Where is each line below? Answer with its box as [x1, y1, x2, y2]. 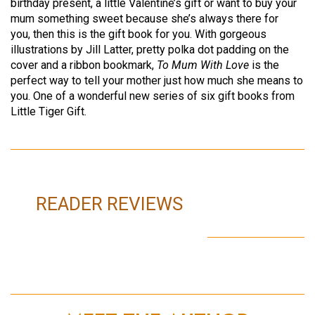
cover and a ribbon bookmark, [11, 58, 157, 72]
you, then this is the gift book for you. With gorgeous [11, 27, 266, 41]
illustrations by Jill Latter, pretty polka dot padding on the [11, 43, 289, 57]
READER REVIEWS [35, 193, 183, 214]
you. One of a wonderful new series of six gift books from [11, 89, 295, 103]
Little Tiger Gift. [11, 105, 89, 119]
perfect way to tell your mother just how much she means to [11, 74, 303, 88]
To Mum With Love [157, 58, 252, 72]
